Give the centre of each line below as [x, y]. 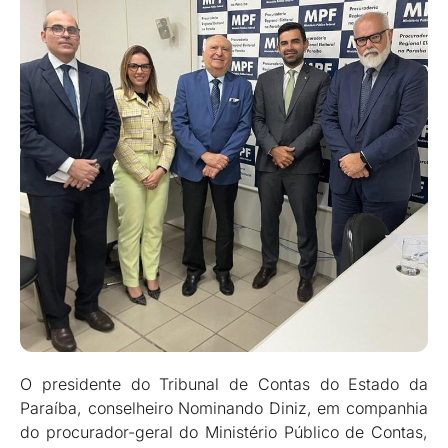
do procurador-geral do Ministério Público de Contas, [224, 432]
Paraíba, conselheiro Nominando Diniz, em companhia [224, 408]
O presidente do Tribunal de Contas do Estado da [224, 384]
